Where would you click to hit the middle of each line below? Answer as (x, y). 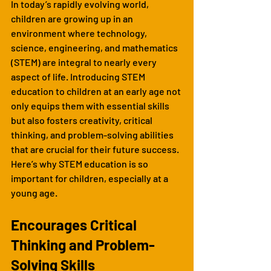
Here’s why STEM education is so (80, 163)
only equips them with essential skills (91, 105)
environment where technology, (80, 33)
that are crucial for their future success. (96, 149)
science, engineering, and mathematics (95, 47)
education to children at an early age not (97, 91)
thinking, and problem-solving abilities (93, 134)
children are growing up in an (73, 18)
